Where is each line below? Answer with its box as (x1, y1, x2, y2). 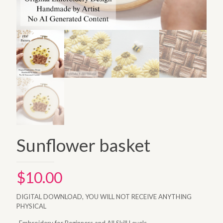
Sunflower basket (16, 134, 150, 155)
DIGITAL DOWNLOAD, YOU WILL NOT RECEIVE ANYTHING (16, 193, 192, 201)
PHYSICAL (16, 202, 46, 210)
